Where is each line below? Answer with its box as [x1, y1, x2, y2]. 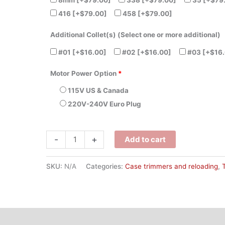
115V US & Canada [67, 86, 129, 95]
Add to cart [125, 135, 166, 145]
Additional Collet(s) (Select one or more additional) [50, 31, 220, 39]
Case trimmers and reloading [125, 162, 218, 170]
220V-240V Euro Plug [67, 100, 141, 108]
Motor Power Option [50, 69, 117, 77]
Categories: [86, 162, 125, 170]
